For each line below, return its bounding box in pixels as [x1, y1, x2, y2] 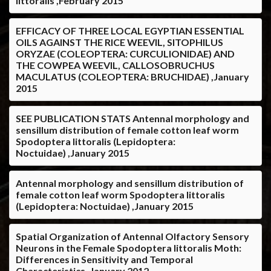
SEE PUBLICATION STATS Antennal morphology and [16, 112, 249, 124]
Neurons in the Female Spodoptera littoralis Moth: [16, 241, 241, 253]
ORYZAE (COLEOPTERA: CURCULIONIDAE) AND [16, 47, 235, 59]
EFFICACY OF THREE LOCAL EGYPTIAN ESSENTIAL [16, 24, 244, 36]
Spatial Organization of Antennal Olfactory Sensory [16, 230, 249, 242]
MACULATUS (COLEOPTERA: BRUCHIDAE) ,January [16, 70, 249, 82]
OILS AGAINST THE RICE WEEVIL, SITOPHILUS [16, 36, 223, 48]
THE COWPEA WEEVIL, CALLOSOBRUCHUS [16, 59, 215, 71]
